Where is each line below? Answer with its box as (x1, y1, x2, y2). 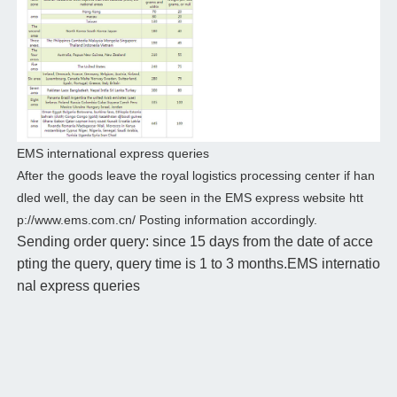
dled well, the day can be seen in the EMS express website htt (16, 190, 363, 205)
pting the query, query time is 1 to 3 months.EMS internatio (16, 255, 380, 271)
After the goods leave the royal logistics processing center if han (16, 167, 375, 183)
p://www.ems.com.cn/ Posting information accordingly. (16, 212, 317, 227)
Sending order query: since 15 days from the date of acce (16, 233, 373, 249)
